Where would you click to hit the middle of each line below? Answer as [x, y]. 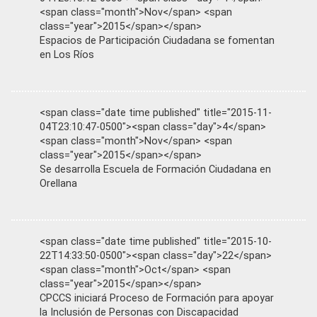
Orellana [58, 184]
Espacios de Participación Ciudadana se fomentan [157, 41]
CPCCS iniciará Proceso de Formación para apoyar [157, 298]
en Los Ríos [67, 55]
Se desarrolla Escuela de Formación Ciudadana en [155, 169]
